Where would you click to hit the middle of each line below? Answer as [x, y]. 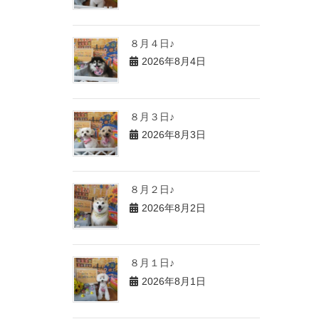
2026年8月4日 [174, 62]
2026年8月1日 [174, 281]
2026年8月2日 [174, 208]
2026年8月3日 [174, 135]
